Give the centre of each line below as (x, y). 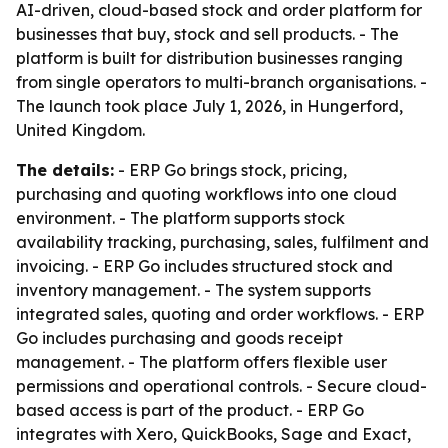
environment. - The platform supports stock (180, 218)
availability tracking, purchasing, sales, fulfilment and (222, 242)
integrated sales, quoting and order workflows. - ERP (220, 314)
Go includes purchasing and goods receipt (179, 338)
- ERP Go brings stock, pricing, (230, 170)
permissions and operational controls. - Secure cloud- (221, 386)
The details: (65, 170)
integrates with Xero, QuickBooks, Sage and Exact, (213, 434)
